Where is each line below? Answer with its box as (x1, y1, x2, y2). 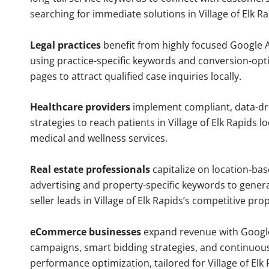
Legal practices (30, 38, 101, 52)
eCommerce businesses (30, 225, 141, 238)
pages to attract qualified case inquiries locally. (30, 69, 241, 83)
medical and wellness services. (30, 131, 168, 145)
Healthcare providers (30, 100, 130, 114)
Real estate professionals (30, 163, 150, 177)
